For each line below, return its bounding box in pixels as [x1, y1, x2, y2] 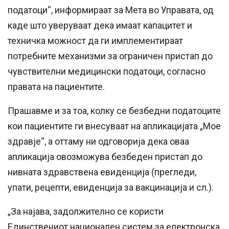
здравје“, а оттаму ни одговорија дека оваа [8, 136, 189, 147]
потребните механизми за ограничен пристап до [8, 51, 213, 62]
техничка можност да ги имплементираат [8, 35, 183, 47]
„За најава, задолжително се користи [8, 206, 164, 217]
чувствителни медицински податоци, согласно [8, 66, 205, 77]
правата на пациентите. [8, 81, 105, 93]
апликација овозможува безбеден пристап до [8, 151, 202, 163]
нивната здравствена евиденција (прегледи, [8, 167, 196, 178]
